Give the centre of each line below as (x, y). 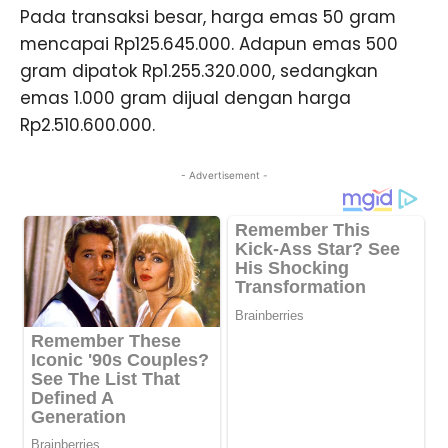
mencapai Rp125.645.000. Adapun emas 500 (209, 44)
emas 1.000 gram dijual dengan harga (185, 98)
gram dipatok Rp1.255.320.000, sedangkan (199, 71)
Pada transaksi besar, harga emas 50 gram (208, 17)
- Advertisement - (224, 175)
